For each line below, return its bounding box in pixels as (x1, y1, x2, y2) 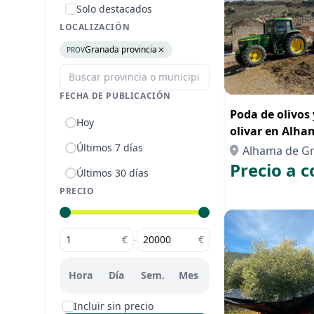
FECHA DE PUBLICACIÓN (60, 90, 171, 102)
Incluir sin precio (74, 299, 153, 313)
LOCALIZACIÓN (60, 21, 130, 33)
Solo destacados (76, 2, 152, 15)
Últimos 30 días (76, 166, 149, 179)
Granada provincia (85, 43, 157, 55)
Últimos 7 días (76, 141, 143, 154)
